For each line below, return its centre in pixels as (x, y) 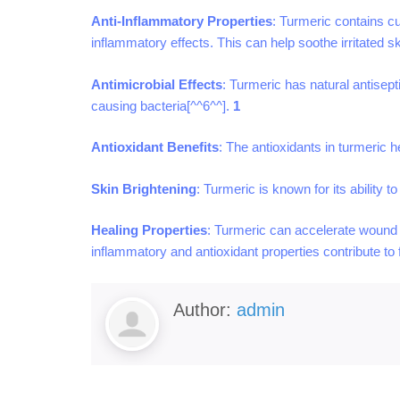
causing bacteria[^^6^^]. (162, 105)
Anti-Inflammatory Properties (182, 21)
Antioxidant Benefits (155, 147)
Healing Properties (149, 230)
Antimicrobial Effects (157, 84)
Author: (205, 309)
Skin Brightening (144, 188)
